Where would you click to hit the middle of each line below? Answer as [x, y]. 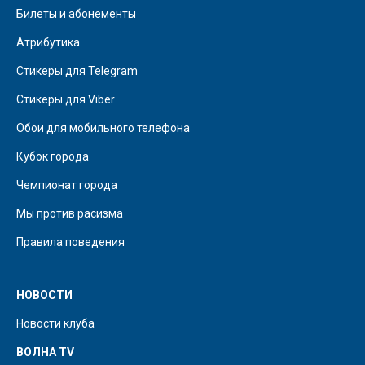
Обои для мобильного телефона [103, 128]
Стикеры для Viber [66, 99]
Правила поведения [70, 242]
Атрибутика [48, 42]
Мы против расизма [70, 213]
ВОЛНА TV [45, 352]
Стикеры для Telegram [77, 70]
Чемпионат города [67, 185]
